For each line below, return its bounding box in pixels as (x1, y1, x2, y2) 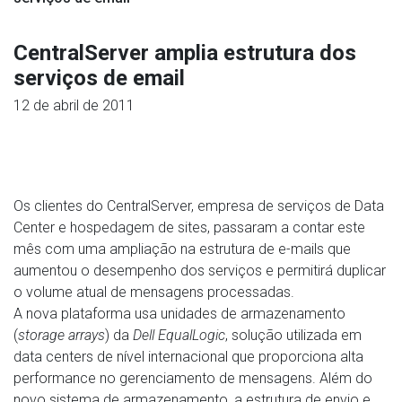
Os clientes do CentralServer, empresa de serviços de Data (13, 197, 384, 214)
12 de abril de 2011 (13, 97, 135, 114)
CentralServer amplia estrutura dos (13, 40, 356, 66)
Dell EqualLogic (133, 327, 225, 344)
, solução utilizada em (225, 327, 362, 344)
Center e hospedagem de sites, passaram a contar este (13, 219, 365, 236)
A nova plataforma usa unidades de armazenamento (13, 305, 345, 322)
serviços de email (13, 66, 185, 91)
